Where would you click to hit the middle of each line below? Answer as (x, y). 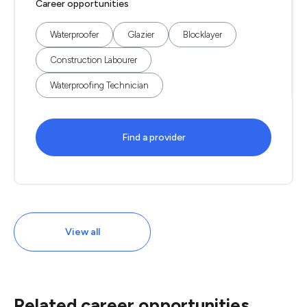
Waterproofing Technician (99, 85)
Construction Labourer (94, 60)
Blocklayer (202, 35)
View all (82, 232)
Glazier (141, 35)
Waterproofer (74, 35)
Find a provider (153, 137)
